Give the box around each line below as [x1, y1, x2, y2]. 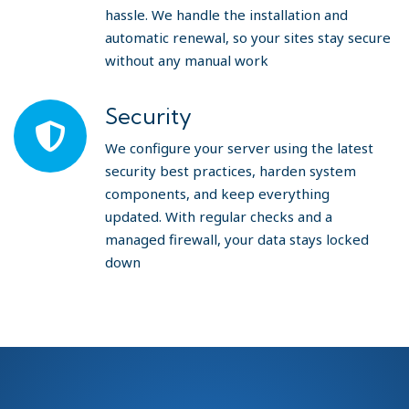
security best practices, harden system [105, 162, 356, 180]
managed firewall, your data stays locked [105, 230, 369, 248]
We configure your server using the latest [105, 139, 373, 157]
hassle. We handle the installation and [105, 5, 348, 24]
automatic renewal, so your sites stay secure [105, 28, 391, 47]
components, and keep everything [105, 184, 330, 203]
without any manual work [105, 51, 268, 69]
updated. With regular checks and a [105, 207, 332, 225]
